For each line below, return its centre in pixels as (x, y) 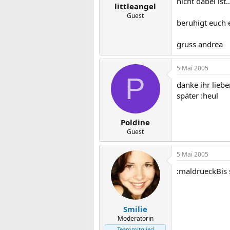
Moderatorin (135, 218)
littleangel (135, 6)
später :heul (197, 95)
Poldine (135, 122)
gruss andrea (200, 44)
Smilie (135, 209)
